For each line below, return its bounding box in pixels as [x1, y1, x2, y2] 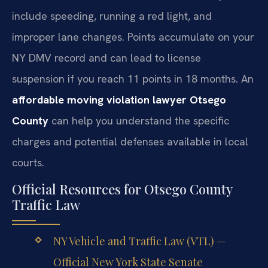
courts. [12, 155, 44, 169]
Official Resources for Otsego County [12, 180, 232, 199]
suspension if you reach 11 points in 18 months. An [12, 71, 254, 86]
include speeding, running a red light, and [12, 8, 212, 23]
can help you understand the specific [48, 113, 229, 127]
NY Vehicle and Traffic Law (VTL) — [53, 234, 226, 249]
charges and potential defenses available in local [12, 134, 248, 148]
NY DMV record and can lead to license [12, 50, 201, 65]
